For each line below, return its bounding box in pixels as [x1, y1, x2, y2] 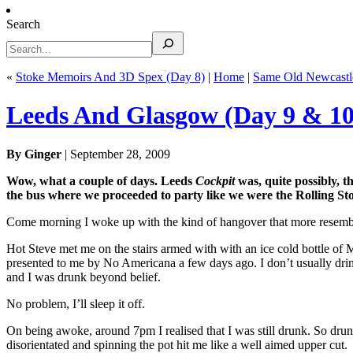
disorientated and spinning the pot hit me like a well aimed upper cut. [6, 337, 347, 351]
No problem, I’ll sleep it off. [6, 296, 145, 310]
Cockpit [195, 173, 235, 188]
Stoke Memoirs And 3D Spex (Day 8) [16, 70, 205, 84]
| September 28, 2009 [61, 147, 170, 161]
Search [6, 17, 40, 31]
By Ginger [6, 147, 61, 161]
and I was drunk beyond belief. [6, 269, 161, 284]
